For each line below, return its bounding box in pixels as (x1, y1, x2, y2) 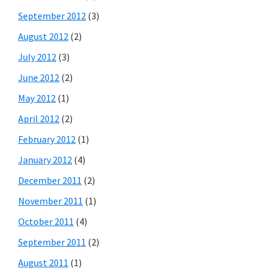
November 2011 (18, 194, 83, 207)
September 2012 (18, 9, 86, 22)
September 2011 (18, 235, 86, 248)
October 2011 (18, 215, 74, 227)
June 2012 (18, 71, 59, 83)
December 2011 (18, 174, 82, 186)
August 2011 (18, 256, 68, 269)
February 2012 (18, 132, 76, 145)
